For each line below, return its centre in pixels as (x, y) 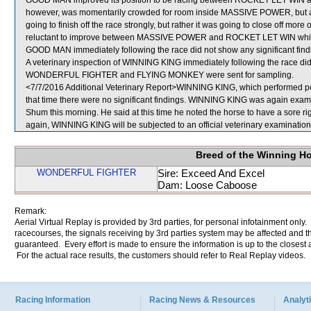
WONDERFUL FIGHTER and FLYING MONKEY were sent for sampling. (160, 75)
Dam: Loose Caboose (207, 185)
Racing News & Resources (202, 300)
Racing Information (53, 300)
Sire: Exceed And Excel (211, 173)
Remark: (31, 211)
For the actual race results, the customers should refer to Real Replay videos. (160, 255)
